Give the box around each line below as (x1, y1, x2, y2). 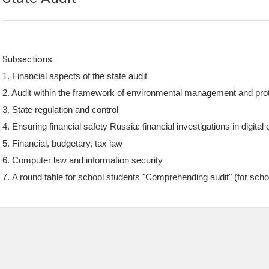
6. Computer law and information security (2, 155, 163, 165)
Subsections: (2, 54, 54, 65)
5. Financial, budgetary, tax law (2, 138, 122, 148)
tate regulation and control (18, 104, 118, 115)
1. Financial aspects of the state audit (2, 71, 147, 81)
